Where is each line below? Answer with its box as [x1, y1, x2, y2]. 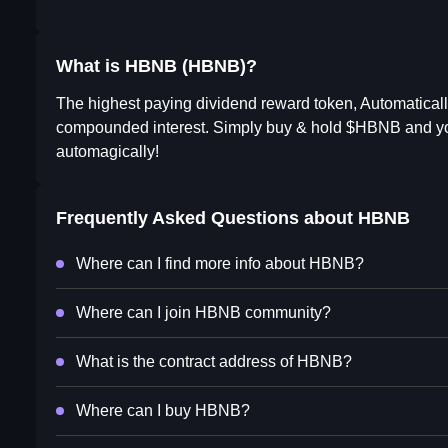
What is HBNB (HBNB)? [56, 56, 257, 77]
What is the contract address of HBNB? [76, 353, 352, 371]
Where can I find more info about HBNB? [76, 255, 364, 273]
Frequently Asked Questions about [56, 208, 358, 229]
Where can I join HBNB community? [76, 304, 331, 322]
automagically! [56, 143, 159, 161]
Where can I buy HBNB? [76, 402, 250, 420]
